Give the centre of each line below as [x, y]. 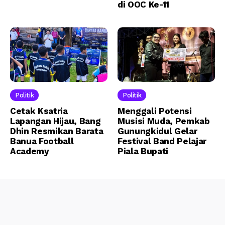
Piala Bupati [143, 151]
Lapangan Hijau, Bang [55, 121]
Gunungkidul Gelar [157, 131]
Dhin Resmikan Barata [57, 131]
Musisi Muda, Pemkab [164, 121]
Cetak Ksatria [39, 111]
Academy [30, 151]
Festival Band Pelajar [162, 141]
